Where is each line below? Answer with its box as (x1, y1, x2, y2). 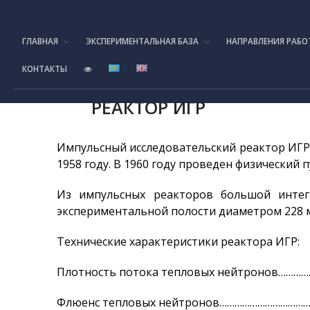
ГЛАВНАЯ (22, 36, 58, 46)
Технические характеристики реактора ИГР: (57, 234, 300, 249)
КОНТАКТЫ (22, 64, 67, 74)
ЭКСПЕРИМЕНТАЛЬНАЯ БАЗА (86, 36, 199, 46)
